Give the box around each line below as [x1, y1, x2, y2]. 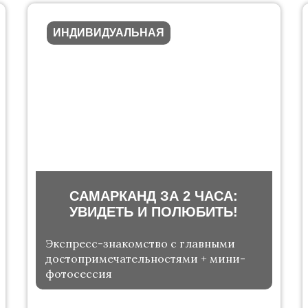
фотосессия [45, 267, 112, 281]
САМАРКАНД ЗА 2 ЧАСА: [69, 188, 239, 204]
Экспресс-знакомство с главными [45, 236, 235, 251]
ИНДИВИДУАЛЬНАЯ [52, 27, 164, 39]
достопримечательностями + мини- [45, 252, 245, 266]
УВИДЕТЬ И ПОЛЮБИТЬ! [69, 204, 239, 220]
